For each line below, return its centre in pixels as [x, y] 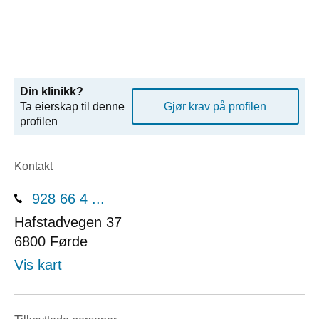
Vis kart [38, 265]
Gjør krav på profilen [215, 106]
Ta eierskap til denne [72, 106]
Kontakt [33, 167]
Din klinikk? [52, 91]
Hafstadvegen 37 [68, 222]
